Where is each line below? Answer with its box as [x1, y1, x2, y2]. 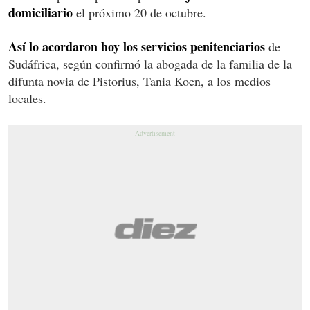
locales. [8, 89, 46, 107]
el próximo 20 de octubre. [73, 3, 206, 21]
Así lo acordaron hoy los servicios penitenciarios [8, 37, 265, 55]
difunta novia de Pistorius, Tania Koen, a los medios [8, 72, 271, 89]
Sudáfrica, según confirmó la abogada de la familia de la [8, 55, 292, 72]
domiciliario [8, 3, 73, 21]
